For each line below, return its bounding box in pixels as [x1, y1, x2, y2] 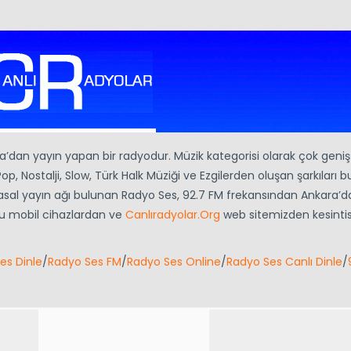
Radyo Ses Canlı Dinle [226, 254, 342, 270]
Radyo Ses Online [127, 254, 221, 270]
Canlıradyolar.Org [125, 207, 220, 223]
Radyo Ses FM [48, 254, 121, 270]
